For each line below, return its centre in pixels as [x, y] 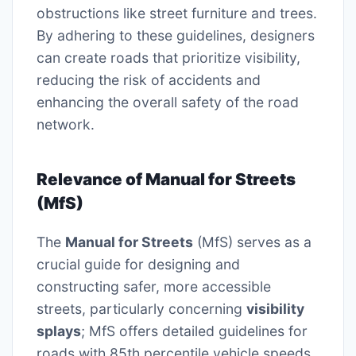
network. [66, 124]
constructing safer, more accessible [154, 287]
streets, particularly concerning [141, 309]
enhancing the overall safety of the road [168, 102]
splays [59, 331]
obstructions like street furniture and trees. [177, 13]
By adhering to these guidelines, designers [176, 35]
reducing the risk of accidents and [149, 79]
